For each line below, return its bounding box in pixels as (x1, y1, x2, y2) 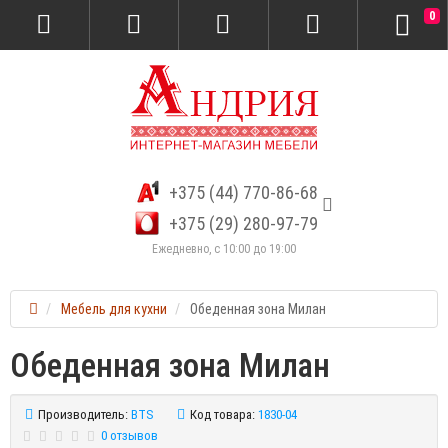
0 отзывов (100, 428, 158, 443)
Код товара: (190, 407, 255, 422)
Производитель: (38, 407, 128, 422)
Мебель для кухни (61, 301, 167, 317)
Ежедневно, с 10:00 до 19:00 (152, 242, 296, 256)
